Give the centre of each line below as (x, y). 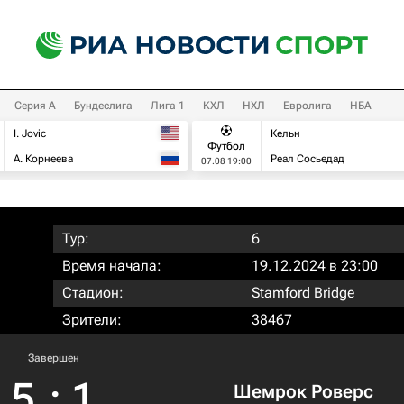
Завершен (53, 358)
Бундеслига (103, 106)
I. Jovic (30, 133)
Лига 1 (168, 106)
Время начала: (112, 266)
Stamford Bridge (303, 293)
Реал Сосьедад (308, 159)
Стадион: (93, 293)
